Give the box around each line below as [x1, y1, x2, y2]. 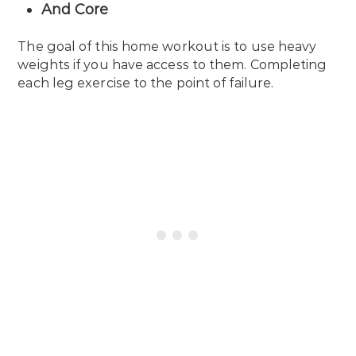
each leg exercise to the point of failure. [17, 75, 277, 91]
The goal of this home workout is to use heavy [17, 39, 317, 55]
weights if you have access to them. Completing [17, 57, 327, 73]
